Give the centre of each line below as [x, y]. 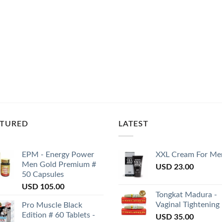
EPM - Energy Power [58, 155]
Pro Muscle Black [52, 205]
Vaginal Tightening [188, 205]
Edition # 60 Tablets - [58, 215]
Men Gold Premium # [59, 165]
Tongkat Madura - [186, 195]
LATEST [134, 124]
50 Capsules [43, 175]
